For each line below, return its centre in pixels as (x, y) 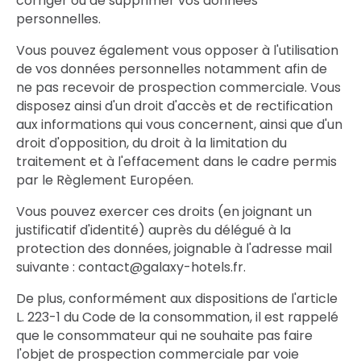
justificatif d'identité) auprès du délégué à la (154, 230)
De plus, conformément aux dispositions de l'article (177, 299)
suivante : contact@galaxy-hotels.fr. (131, 267)
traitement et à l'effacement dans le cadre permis (176, 162)
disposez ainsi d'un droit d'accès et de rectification (174, 106)
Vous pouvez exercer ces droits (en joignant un (164, 212)
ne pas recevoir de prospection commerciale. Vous (178, 87)
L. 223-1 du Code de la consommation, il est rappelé (177, 317)
